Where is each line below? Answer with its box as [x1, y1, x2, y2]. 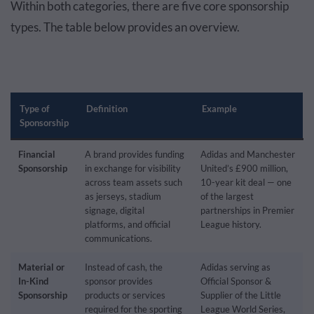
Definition [86, 102, 128, 114]
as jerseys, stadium [85, 190, 161, 202]
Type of [20, 102, 50, 114]
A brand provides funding [85, 148, 184, 160]
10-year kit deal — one [200, 176, 292, 188]
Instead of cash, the [85, 261, 163, 273]
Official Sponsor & [200, 275, 271, 287]
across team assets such [85, 176, 182, 188]
